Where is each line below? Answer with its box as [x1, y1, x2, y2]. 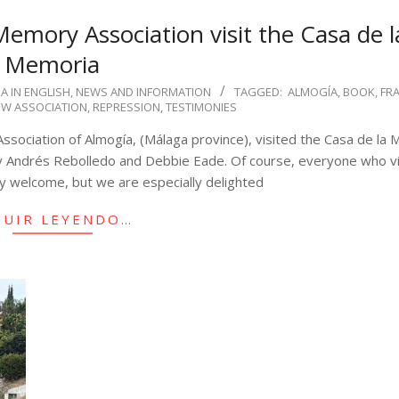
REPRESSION [92, 98, 160, 115]
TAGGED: [233, 83, 282, 100]
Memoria [4, 47, 101, 80]
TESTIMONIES [165, 98, 237, 115]
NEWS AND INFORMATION [75, 83, 211, 100]
